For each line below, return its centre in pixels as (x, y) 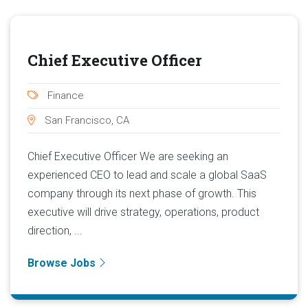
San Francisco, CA (86, 120)
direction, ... (55, 230)
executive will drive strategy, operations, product (143, 212)
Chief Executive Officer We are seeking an (128, 156)
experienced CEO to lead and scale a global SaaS (147, 175)
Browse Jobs (63, 263)
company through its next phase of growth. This (142, 193)
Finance (64, 95)
